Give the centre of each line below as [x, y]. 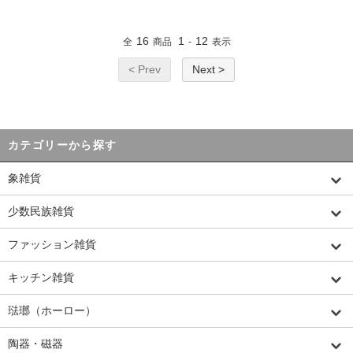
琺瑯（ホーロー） [52, 311]
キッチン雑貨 [41, 278]
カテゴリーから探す [63, 145]
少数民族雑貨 [41, 212]
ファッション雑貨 [52, 245]
